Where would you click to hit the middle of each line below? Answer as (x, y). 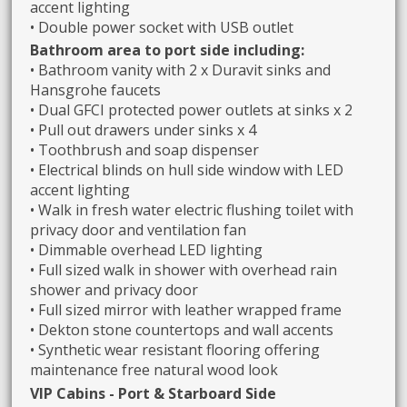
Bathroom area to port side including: (168, 50)
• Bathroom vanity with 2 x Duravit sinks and (181, 70)
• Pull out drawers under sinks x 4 (144, 130)
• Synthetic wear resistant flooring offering (175, 350)
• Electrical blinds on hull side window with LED (187, 170)
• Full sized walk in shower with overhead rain (184, 270)
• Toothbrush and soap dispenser (145, 150)
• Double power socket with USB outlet (162, 28)
